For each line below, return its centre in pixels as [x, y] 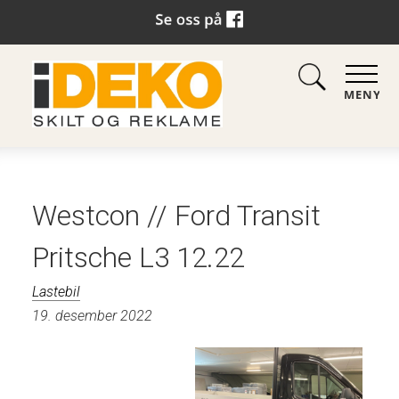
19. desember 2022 [92, 316]
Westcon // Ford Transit [176, 216]
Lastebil [56, 292]
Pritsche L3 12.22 [138, 258]
